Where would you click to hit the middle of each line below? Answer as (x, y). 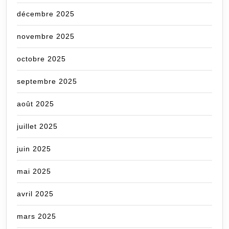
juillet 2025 (37, 127)
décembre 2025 (46, 14)
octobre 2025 (41, 59)
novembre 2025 (46, 37)
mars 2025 (37, 216)
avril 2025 (35, 194)
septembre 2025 (47, 82)
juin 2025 (34, 149)
